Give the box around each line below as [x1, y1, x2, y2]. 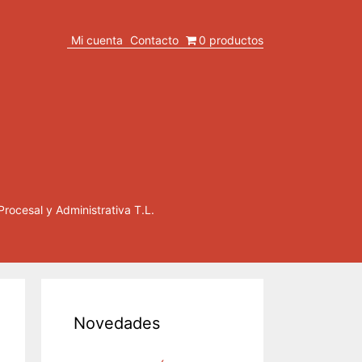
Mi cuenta [70, 33, 123, 47]
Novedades [74, 314, 160, 333]
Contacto [129, 33, 179, 47]
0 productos [199, 33, 263, 47]
